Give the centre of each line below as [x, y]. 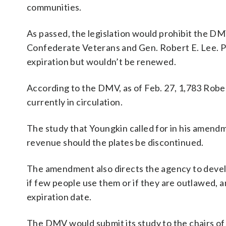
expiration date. [59, 197]
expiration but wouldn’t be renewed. [101, 62]
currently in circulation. [75, 102]
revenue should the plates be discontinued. [115, 142]
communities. [54, 7]
